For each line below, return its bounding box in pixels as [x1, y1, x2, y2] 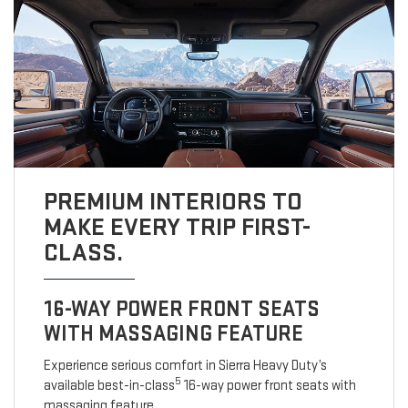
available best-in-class [43, 377, 175, 395]
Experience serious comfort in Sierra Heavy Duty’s [43, 357, 327, 375]
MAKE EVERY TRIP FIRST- [43, 212, 311, 243]
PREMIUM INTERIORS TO [43, 187, 302, 218]
